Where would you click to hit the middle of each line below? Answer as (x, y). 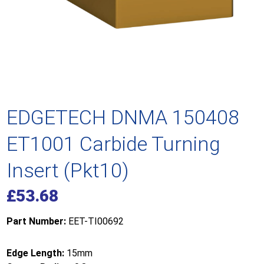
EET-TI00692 (95, 221)
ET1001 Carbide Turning (114, 144)
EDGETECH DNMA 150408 (123, 117)
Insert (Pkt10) (68, 170)
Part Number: (37, 221)
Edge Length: (36, 253)
